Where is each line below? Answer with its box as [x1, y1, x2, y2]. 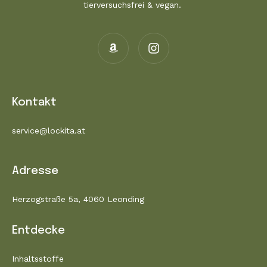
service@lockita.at [12, 126, 85, 136]
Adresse [12, 165, 58, 177]
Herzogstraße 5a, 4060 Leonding [12, 194, 144, 204]
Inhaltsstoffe [12, 254, 64, 264]
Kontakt [12, 97, 57, 108]
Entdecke [12, 225, 65, 237]
